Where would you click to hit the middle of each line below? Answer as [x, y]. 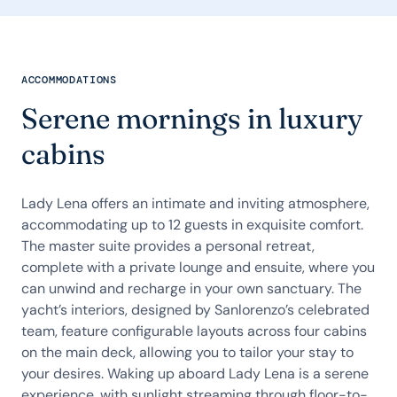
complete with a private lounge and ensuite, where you [198, 267]
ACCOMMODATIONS [69, 80]
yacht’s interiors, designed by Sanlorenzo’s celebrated [195, 310]
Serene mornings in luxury [192, 118]
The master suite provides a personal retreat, [168, 246]
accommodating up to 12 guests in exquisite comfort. [192, 225]
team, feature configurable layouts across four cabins [194, 331]
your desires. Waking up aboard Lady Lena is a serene [195, 374]
